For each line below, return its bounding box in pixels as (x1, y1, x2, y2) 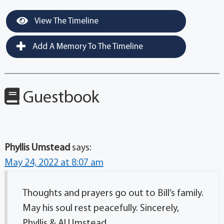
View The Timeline (32, 16, 98, 25)
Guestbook (19, 89, 99, 107)
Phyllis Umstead (4, 142, 70, 153)
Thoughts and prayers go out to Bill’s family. (22, 188, 203, 198)
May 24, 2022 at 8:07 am (4, 157, 103, 168)
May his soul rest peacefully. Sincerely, (22, 203, 179, 213)
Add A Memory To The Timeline (30, 42, 143, 51)
